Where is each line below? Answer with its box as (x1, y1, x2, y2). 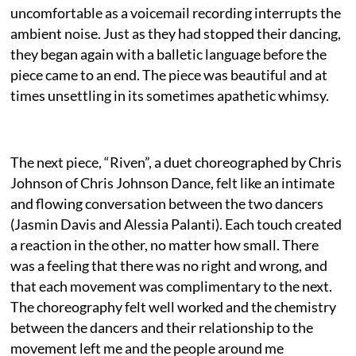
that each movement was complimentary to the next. (10, 277, 333, 295)
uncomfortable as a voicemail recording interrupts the (10, 3, 342, 21)
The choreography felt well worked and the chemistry (10, 297, 337, 315)
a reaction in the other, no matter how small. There (10, 235, 319, 253)
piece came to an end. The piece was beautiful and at (10, 65, 328, 83)
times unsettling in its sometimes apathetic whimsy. (10, 86, 330, 104)
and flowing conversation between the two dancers (10, 194, 324, 212)
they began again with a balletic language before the (10, 44, 327, 63)
